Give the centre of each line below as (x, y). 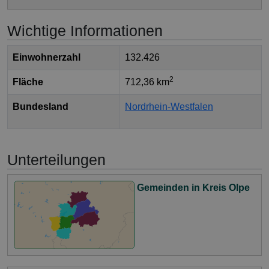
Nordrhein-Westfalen (169, 107)
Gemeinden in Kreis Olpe (193, 188)
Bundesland (41, 107)
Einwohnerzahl (47, 58)
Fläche (28, 82)
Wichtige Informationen (85, 31)
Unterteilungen (56, 160)
